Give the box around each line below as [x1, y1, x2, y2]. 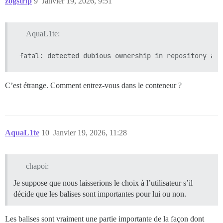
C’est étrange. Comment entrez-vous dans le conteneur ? [5, 81, 182, 90]
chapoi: [25, 162, 49, 171]
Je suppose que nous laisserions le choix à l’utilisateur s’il [13, 179, 193, 188]
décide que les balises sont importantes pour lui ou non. [13, 190, 186, 199]
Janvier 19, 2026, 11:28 [53, 128, 127, 137]
